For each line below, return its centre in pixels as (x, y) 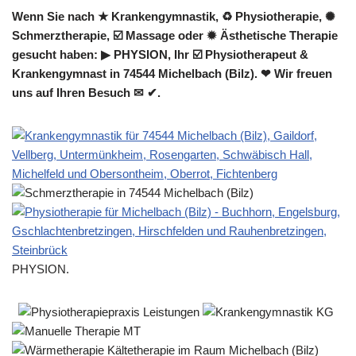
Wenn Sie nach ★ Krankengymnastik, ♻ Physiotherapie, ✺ (174, 16)
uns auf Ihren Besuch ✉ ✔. (86, 93)
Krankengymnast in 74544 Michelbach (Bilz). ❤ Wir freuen (172, 74)
